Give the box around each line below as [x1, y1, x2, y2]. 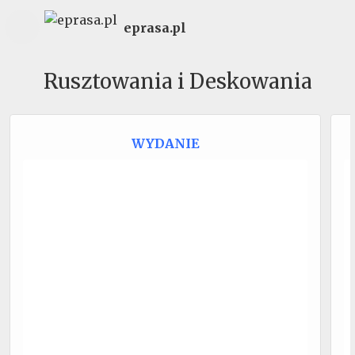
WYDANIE [131, 136, 200, 151]
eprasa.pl [123, 19, 186, 36]
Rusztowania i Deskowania [43, 68, 312, 94]
